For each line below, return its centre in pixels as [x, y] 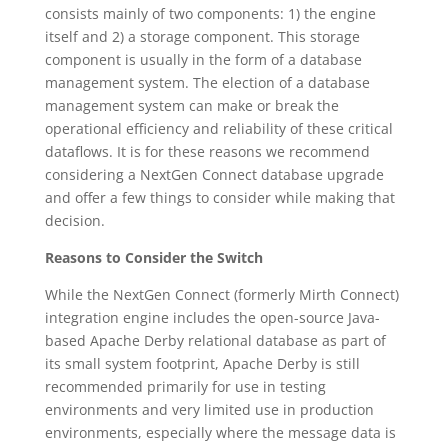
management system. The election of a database [207, 82]
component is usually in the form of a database [203, 59]
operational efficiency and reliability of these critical [218, 128]
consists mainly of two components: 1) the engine [210, 13]
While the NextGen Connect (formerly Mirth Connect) [221, 294]
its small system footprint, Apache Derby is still [202, 363]
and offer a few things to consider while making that [219, 197]
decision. [74, 220]
